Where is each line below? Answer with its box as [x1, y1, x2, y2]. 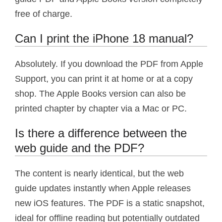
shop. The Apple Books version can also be [15, 88, 186, 99]
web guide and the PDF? [15, 141, 144, 155]
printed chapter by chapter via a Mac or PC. [15, 103, 187, 113]
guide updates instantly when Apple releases [15, 183, 191, 193]
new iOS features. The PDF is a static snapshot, [15, 198, 205, 208]
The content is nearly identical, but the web [15, 168, 184, 178]
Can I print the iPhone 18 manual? [15, 31, 193, 45]
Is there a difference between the [15, 126, 187, 140]
